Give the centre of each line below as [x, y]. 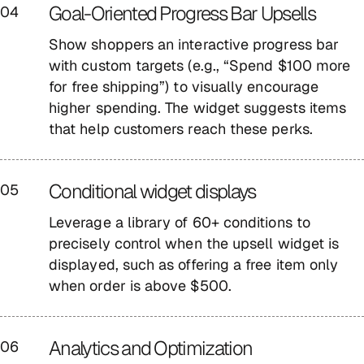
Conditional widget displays [152, 191]
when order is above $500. [140, 285]
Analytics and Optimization [154, 348]
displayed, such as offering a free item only [194, 264]
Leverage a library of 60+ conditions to [180, 222]
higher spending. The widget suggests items [198, 107]
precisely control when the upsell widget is [194, 243]
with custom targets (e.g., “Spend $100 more [200, 65]
